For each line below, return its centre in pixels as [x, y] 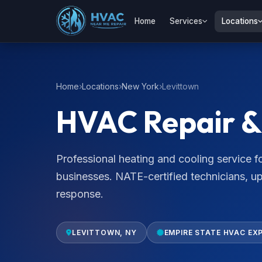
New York [140, 86]
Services [186, 21]
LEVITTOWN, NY [104, 232]
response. [80, 194]
